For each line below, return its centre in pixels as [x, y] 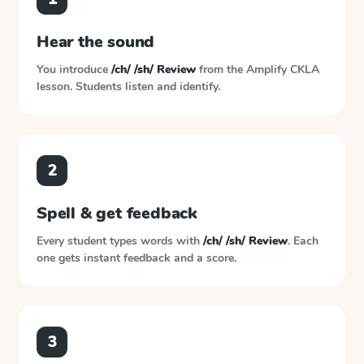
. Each [303, 241]
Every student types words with [120, 241]
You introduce [74, 69]
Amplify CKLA [283, 69]
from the [221, 69]
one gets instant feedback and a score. [136, 258]
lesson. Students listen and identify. [128, 87]
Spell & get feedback [117, 213]
